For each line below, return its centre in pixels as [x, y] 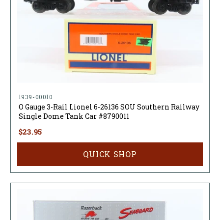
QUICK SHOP [110, 154]
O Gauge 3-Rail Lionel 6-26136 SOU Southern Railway [109, 107]
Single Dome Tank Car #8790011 [74, 116]
